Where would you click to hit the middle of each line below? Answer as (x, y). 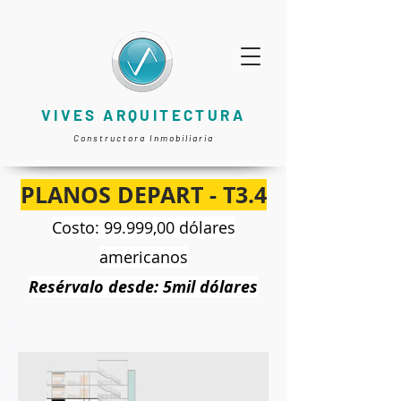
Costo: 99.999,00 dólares (143, 227)
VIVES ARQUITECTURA (143, 115)
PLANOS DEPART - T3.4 (143, 195)
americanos (143, 257)
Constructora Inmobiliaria (143, 138)
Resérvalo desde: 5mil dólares (143, 287)
